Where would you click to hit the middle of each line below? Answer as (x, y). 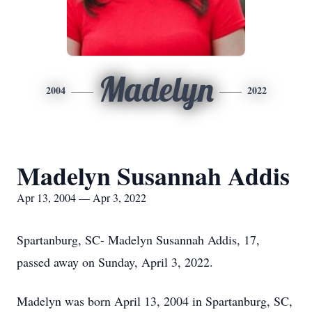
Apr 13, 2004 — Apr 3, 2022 (81, 197)
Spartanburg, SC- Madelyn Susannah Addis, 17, (138, 240)
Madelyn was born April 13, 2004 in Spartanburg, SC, (155, 301)
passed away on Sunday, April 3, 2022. (115, 262)
